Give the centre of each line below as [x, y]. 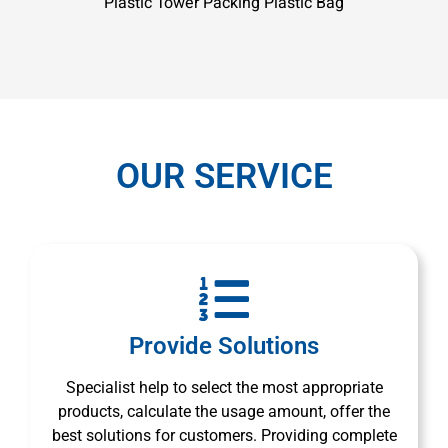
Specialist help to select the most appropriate [224, 387]
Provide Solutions [224, 345]
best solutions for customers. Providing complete [224, 435]
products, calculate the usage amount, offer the [224, 411]
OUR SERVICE [224, 176]
